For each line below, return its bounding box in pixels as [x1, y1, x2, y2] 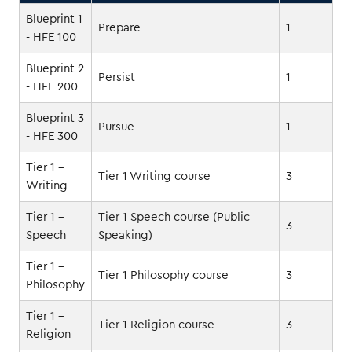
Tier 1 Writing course [98, 170, 211, 182]
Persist [98, 71, 135, 83]
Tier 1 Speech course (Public [98, 211, 250, 223]
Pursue [98, 120, 134, 133]
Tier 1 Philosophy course [98, 269, 229, 281]
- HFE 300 [26, 130, 78, 142]
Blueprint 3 [26, 112, 84, 124]
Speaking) [98, 229, 152, 241]
